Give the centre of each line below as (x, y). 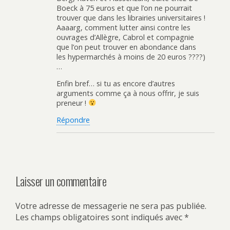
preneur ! (72, 103)
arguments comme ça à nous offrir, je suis (128, 93)
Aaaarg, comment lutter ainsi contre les (123, 27)
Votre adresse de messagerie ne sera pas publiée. (111, 206)
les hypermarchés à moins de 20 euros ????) (131, 56)
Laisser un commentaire (61, 180)
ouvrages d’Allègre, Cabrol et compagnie (125, 37)
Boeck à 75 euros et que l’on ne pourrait (124, 8)
